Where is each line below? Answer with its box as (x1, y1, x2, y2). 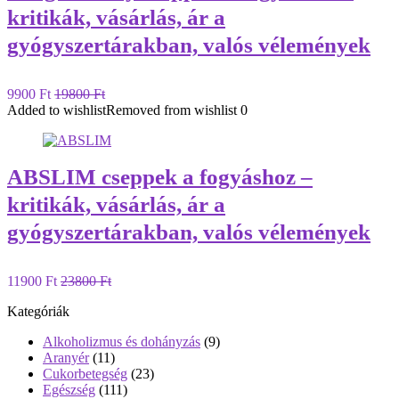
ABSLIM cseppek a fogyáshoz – (7, 165, 313, 189)
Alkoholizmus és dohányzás (43, 334, 200, 349)
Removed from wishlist (106, 102, 237, 118)
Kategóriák (7, 304, 69, 319)
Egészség (43, 382, 95, 397)
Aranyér (43, 350, 89, 365)
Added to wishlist (7, 102, 106, 118)
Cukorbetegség (43, 366, 127, 381)
